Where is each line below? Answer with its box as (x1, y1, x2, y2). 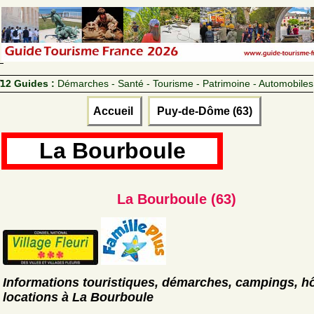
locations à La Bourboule (3, 289, 153, 304)
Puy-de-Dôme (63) (153, 104, 255, 117)
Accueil (93, 104, 136, 117)
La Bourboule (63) (117, 191, 236, 207)
